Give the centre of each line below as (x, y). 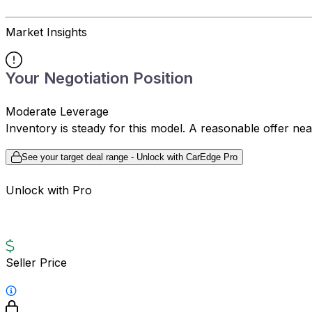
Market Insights (46, 32)
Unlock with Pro (49, 190)
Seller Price (36, 262)
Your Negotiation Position (99, 78)
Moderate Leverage (57, 112)
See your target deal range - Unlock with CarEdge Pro (129, 157)
